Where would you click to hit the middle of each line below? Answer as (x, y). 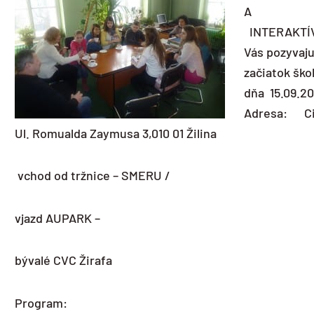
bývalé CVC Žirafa (63, 260)
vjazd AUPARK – (57, 218)
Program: (41, 302)
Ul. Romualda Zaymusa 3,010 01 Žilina (116, 133)
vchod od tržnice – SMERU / (93, 176)
